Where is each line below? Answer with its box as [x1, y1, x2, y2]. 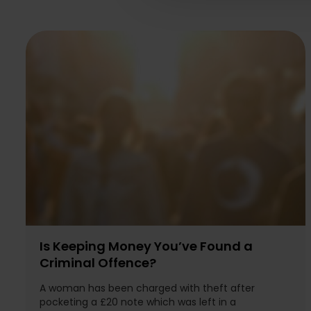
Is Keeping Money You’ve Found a [40, 236, 253, 258]
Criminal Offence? [40, 253, 156, 275]
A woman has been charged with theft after [40, 280, 255, 297]
